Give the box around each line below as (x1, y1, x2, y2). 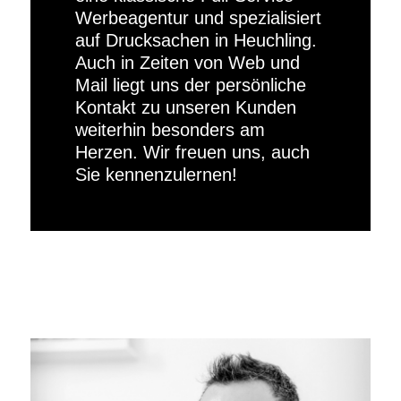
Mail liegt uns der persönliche (74, 75, 306, 95)
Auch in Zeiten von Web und (74, 53, 300, 73)
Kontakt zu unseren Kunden (74, 98, 296, 117)
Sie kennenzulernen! (74, 165, 237, 184)
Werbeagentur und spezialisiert (74, 8, 321, 28)
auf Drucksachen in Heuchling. (74, 30, 317, 50)
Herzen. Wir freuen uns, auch (74, 142, 310, 162)
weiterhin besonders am (74, 120, 265, 140)
